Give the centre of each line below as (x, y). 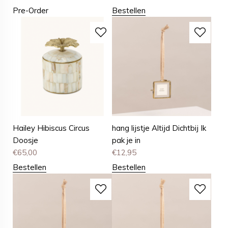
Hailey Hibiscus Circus (51, 128)
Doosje (25, 140)
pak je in (126, 140)
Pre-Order (31, 11)
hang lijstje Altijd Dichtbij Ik (159, 128)
